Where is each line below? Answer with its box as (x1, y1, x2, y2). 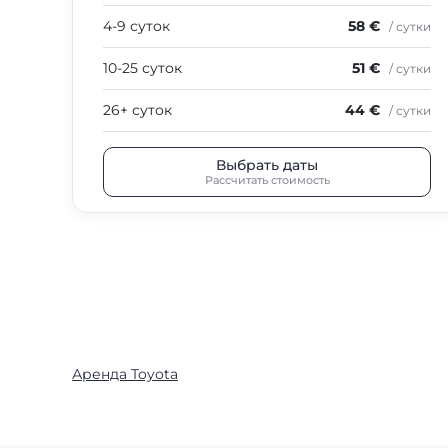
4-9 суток (103, 17, 170, 35)
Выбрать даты (216, 155, 318, 174)
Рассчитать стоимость (204, 172, 330, 187)
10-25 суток (103, 59, 182, 77)
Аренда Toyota (72, 365, 178, 383)
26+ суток (103, 101, 172, 119)
